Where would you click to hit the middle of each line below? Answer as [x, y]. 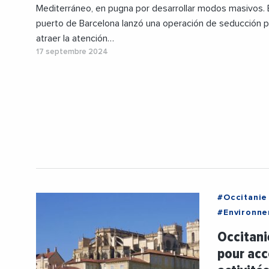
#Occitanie [243, 197]
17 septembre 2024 [72, 52]
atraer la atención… [75, 39]
